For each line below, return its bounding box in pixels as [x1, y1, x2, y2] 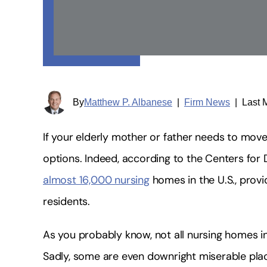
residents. [43, 194, 91, 209]
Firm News [184, 97, 230, 107]
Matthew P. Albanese [84, 97, 172, 107]
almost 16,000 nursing [43, 172, 150, 187]
